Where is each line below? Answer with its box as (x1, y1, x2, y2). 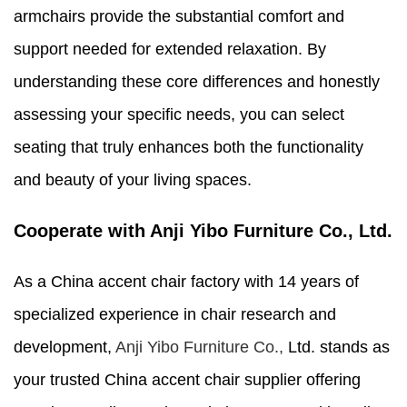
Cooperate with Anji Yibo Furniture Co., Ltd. (14, 220, 392, 241)
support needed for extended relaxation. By (14, 39, 326, 58)
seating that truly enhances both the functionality (14, 137, 363, 156)
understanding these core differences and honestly (14, 72, 380, 91)
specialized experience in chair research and (14, 304, 336, 323)
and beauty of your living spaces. (14, 170, 252, 189)
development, (14, 337, 115, 356)
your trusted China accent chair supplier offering (14, 370, 361, 389)
